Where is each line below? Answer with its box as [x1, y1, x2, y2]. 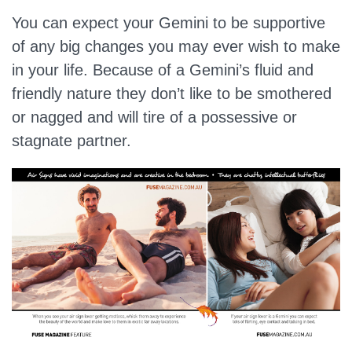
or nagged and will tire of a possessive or [12, 108, 297, 126]
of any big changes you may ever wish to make [12, 38, 340, 56]
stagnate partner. [12, 132, 131, 150]
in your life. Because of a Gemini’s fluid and [12, 61, 313, 79]
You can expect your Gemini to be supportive [12, 14, 325, 32]
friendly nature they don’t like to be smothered [12, 85, 332, 103]
